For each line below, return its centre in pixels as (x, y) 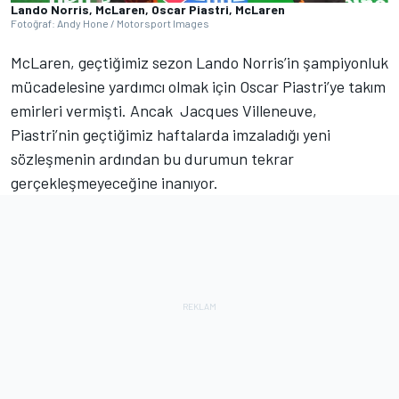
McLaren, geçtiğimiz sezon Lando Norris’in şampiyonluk (199, 63)
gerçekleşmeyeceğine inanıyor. (114, 183)
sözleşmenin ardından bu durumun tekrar (152, 159)
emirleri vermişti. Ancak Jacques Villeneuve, (164, 111)
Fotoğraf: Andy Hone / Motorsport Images (110, 24)
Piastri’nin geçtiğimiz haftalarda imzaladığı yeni (171, 135)
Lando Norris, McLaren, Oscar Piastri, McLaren (148, 10)
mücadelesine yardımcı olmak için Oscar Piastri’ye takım (198, 87)
